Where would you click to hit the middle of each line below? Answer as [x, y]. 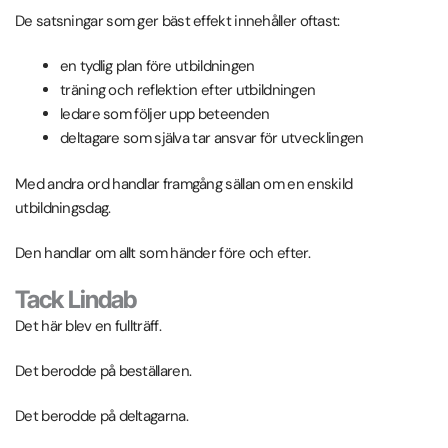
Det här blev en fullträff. [88, 326]
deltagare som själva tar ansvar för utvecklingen [212, 137]
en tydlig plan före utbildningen [157, 65]
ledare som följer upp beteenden [165, 113]
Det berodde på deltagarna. [101, 416]
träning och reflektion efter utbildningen [188, 89]
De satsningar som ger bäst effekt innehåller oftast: [177, 20]
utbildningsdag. [63, 208]
